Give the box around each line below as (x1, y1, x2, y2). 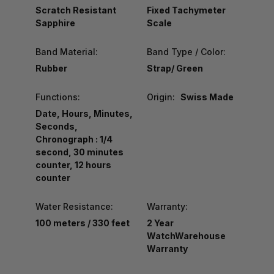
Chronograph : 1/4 (35, 133, 113, 144)
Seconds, (35, 120, 78, 131)
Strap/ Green (146, 62, 203, 73)
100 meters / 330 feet (35, 217, 130, 228)
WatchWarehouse (146, 230, 226, 241)
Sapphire (35, 17, 75, 28)
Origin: (146, 91, 175, 102)
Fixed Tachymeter (146, 4, 226, 15)
